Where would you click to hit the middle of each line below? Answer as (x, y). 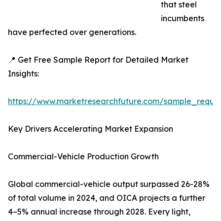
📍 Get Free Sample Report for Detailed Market (98, 60)
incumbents (183, 18)
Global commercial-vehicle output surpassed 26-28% (109, 184)
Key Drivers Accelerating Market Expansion (91, 129)
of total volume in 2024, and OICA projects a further (107, 198)
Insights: (23, 74)
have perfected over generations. (72, 32)
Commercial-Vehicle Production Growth (83, 157)
